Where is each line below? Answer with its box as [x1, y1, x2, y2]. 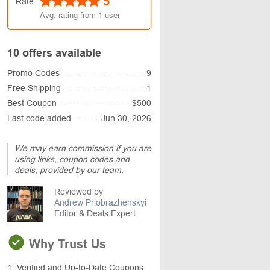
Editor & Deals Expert [54, 209, 136, 218]
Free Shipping [7, 83, 61, 93]
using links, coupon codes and [14, 154, 130, 164]
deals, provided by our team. [14, 165, 124, 175]
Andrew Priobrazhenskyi [54, 198, 146, 207]
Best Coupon [7, 98, 57, 108]
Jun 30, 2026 [101, 113, 151, 123]
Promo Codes [7, 68, 60, 78]
